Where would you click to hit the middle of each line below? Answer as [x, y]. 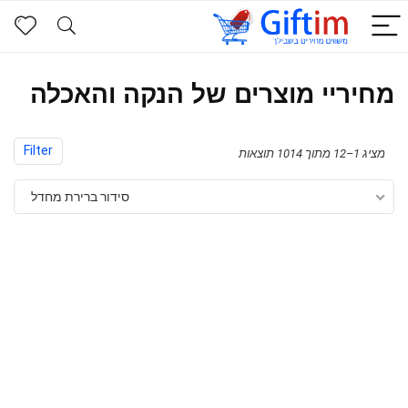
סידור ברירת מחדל [80, 197]
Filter [38, 151]
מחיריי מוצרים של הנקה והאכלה [212, 94]
